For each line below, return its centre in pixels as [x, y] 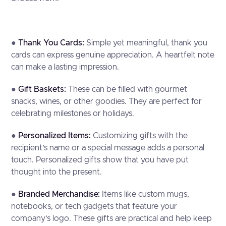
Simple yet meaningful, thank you [147, 43]
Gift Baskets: [43, 89]
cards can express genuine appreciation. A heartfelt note [113, 55]
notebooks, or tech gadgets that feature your [94, 206]
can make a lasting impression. [65, 67]
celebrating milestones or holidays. [73, 114]
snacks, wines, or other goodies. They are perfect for [107, 101]
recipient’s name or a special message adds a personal [108, 148]
